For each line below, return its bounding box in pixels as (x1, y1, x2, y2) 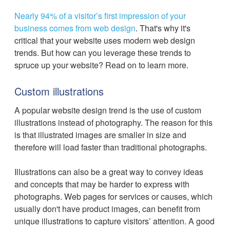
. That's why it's (136, 22, 190, 34)
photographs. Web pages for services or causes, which (14, 190, 213, 202)
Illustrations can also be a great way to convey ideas (14, 166, 203, 178)
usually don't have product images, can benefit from (14, 203, 200, 215)
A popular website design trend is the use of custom (14, 104, 201, 116)
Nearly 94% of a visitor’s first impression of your (14, 10, 186, 22)
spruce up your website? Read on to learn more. (14, 59, 188, 71)
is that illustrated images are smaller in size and (14, 129, 186, 141)
